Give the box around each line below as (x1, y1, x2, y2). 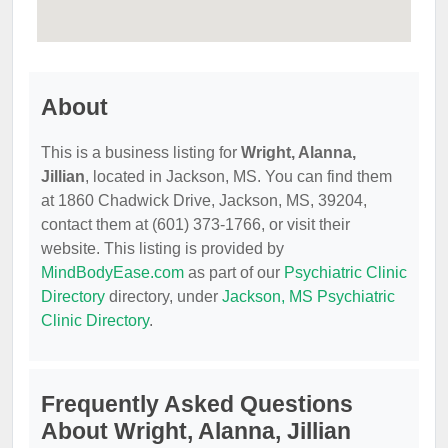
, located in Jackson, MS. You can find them (85, 168, 392, 185)
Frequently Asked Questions (41, 391, 353, 417)
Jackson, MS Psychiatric (222, 288, 395, 305)
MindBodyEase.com (41, 264, 184, 281)
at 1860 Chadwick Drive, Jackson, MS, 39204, (41, 192, 367, 209)
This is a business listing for (41, 144, 241, 161)
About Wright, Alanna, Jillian (41, 418, 351, 444)
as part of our (184, 264, 284, 281)
